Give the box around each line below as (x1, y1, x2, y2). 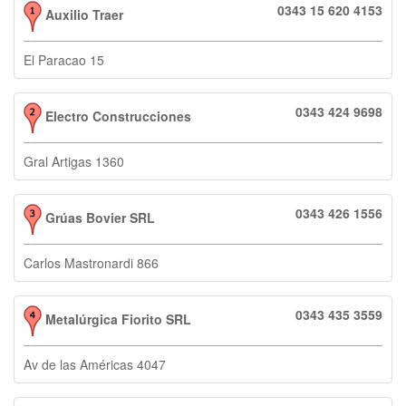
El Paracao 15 (24, 50, 104, 69)
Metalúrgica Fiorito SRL (42, 309, 191, 328)
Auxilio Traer (42, 5, 123, 24)
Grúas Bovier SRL (42, 208, 155, 227)
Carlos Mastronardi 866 (24, 253, 159, 272)
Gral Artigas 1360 (24, 151, 124, 170)
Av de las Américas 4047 (24, 354, 166, 373)
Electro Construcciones (42, 106, 191, 125)
